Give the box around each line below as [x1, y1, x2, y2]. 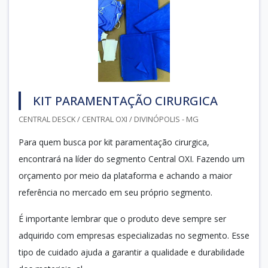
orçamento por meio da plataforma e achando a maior [19, 169, 232, 181]
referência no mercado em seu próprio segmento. [19, 186, 212, 198]
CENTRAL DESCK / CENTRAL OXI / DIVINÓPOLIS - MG [19, 113, 199, 124]
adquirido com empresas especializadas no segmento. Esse [19, 229, 249, 241]
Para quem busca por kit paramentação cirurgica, [19, 136, 209, 148]
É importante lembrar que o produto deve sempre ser [19, 212, 226, 224]
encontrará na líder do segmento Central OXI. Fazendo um [19, 153, 245, 165]
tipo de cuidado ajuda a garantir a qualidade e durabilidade [19, 246, 245, 258]
